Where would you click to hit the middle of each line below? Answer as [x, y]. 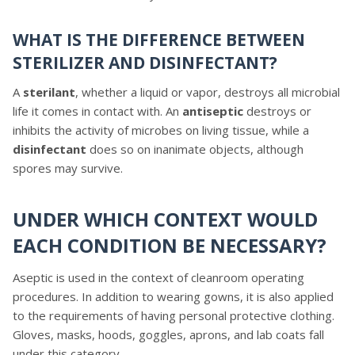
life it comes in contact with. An [97, 111]
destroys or [279, 111]
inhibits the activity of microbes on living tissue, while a [161, 130]
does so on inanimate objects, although [197, 149]
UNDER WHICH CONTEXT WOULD [165, 219]
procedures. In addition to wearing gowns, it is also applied [173, 296]
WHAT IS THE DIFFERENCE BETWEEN [159, 39]
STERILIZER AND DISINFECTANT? [145, 62]
